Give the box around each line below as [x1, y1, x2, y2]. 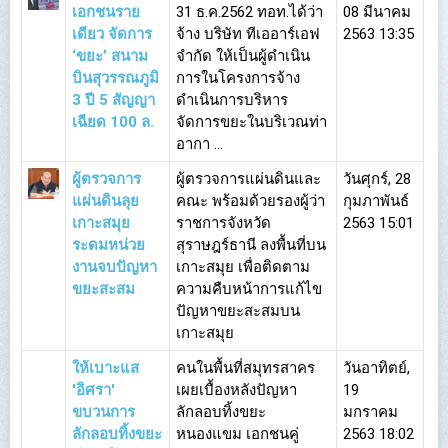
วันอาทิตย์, [343, 359, 410, 377]
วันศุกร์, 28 [343, 170, 411, 188]
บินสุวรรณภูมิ [72, 69, 159, 87]
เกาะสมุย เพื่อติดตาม [176, 258, 310, 276]
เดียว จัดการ [72, 25, 152, 43]
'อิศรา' [72, 381, 115, 399]
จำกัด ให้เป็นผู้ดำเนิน [176, 47, 310, 65]
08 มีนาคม [343, 3, 411, 21]
